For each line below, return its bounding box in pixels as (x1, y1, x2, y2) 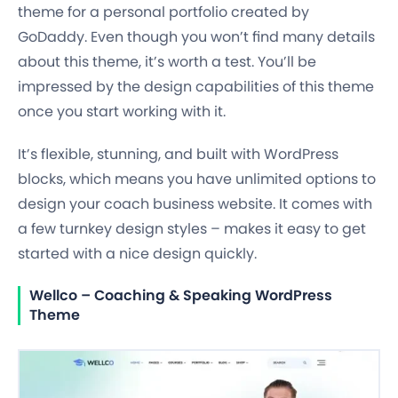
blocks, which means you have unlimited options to (18, 168, 376, 189)
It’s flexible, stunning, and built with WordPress (18, 143, 338, 164)
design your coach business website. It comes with (18, 193, 372, 214)
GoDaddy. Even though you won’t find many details (18, 26, 375, 47)
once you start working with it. (18, 100, 226, 122)
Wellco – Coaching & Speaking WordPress (29, 284, 332, 306)
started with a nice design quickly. (18, 243, 257, 264)
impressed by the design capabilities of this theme (18, 76, 374, 97)
